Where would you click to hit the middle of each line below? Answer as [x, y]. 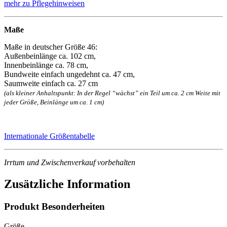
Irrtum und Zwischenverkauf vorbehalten [70, 163]
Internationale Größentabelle [49, 136]
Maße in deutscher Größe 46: [51, 47]
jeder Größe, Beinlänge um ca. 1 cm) [54, 102]
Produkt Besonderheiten [54, 207]
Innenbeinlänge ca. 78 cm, [46, 65]
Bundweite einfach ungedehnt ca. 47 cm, [69, 74]
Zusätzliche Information [67, 184]
